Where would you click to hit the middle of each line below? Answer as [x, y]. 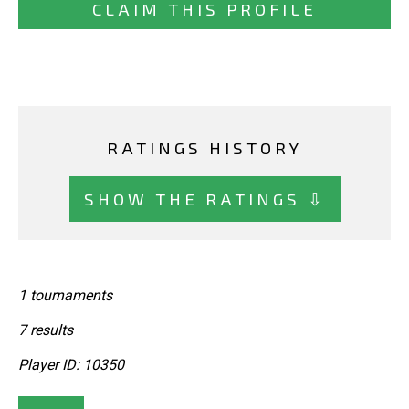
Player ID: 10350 [71, 365]
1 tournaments [65, 296]
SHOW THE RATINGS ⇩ [204, 198]
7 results [46, 330]
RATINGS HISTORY [204, 148]
